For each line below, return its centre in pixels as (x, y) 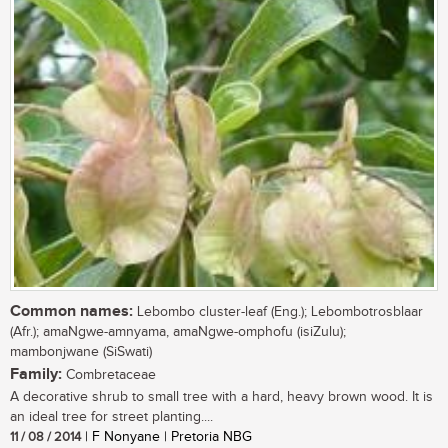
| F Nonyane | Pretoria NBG (166, 436)
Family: (36, 374)
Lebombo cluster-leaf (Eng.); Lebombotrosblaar (278, 311)
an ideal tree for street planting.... (111, 416)
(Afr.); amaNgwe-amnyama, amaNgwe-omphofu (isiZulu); (178, 331)
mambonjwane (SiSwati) (81, 351)
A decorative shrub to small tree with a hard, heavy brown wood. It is (221, 396)
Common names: (71, 311)
